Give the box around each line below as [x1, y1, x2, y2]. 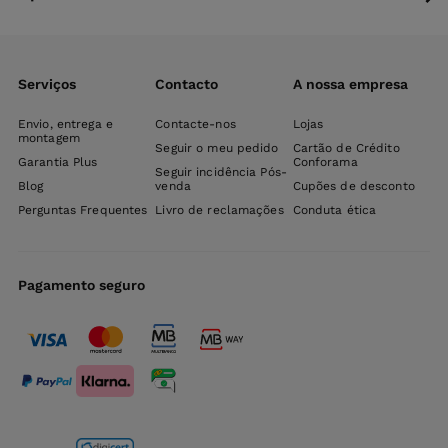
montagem [18, 131, 80, 145]
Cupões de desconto [292, 179, 415, 193]
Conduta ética [292, 203, 377, 217]
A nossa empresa [292, 76, 408, 92]
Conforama [292, 155, 358, 169]
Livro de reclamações [155, 203, 284, 217]
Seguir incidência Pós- [155, 165, 287, 179]
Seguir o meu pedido [155, 141, 279, 155]
